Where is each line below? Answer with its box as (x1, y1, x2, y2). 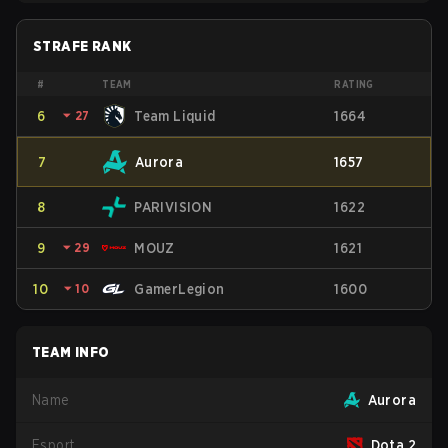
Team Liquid (134, 108, 216, 124)
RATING (334, 78, 374, 90)
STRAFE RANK (33, 38, 132, 54)
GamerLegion (134, 281, 225, 297)
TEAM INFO (32, 344, 110, 360)
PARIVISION (134, 199, 213, 215)
